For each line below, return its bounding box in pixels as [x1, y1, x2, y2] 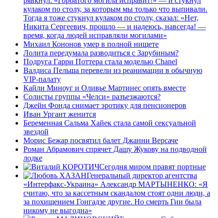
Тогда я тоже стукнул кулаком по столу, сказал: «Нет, [23, 13, 199, 22]
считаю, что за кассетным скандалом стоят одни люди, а [23, 188, 210, 197]
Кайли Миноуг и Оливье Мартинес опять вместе [23, 83, 186, 92]
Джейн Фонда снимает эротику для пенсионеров [23, 101, 186, 109]
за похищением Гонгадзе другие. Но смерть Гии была [23, 197, 201, 206]
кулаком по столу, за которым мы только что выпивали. [23, 4, 207, 13]
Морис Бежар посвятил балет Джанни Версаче [23, 136, 178, 145]
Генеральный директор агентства [87, 171, 197, 180]
